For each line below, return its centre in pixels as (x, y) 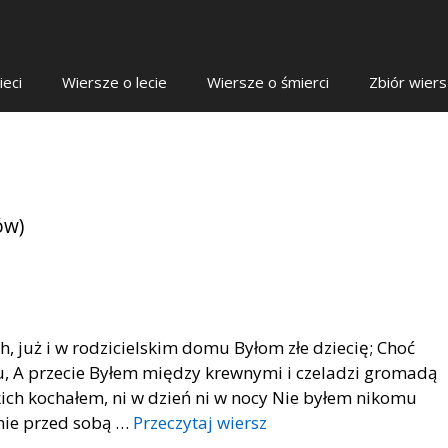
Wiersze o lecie (114, 82)
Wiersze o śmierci (268, 82)
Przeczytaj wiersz (200, 422)
